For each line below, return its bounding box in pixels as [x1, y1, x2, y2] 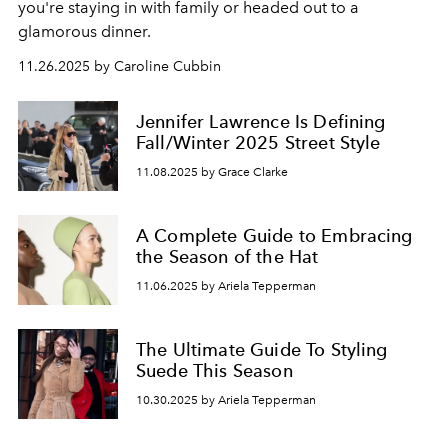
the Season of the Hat [136, 246, 319, 268]
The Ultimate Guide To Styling [136, 339, 388, 361]
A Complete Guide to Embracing [136, 225, 413, 247]
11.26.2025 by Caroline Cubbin [18, 58, 221, 75]
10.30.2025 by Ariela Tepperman [136, 392, 316, 407]
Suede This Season [136, 360, 293, 382]
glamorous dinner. [18, 22, 155, 41]
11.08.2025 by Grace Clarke [136, 164, 288, 179]
